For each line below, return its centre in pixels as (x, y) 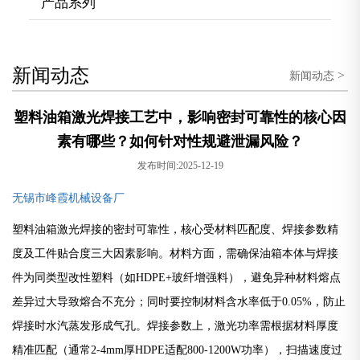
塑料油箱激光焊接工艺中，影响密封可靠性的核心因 (180, 117)
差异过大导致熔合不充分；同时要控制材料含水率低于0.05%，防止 (179, 301)
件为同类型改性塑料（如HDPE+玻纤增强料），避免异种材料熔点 (176, 277)
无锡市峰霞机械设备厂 (68, 197)
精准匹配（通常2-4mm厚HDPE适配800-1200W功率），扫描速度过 (177, 350)
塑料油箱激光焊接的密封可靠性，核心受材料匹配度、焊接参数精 (175, 229)
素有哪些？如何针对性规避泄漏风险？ (180, 141)
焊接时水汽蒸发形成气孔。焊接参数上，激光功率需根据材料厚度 (175, 325)
